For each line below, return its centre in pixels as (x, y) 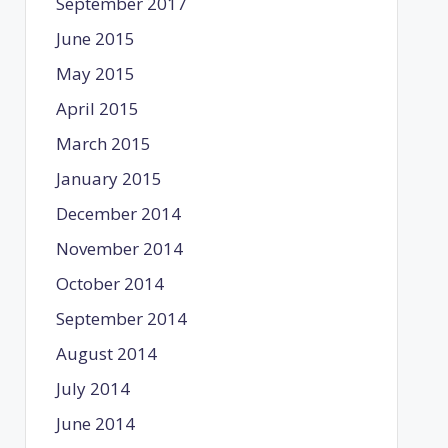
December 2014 (118, 213)
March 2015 (103, 143)
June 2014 (95, 423)
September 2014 (121, 318)
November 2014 (119, 248)
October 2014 (109, 283)
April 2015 (97, 108)
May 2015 (95, 73)
